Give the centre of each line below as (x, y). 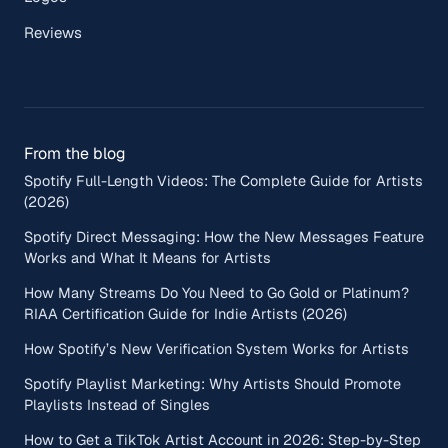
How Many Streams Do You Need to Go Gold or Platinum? (216, 293)
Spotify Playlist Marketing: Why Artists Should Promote (212, 384)
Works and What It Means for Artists (147, 258)
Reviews (53, 33)
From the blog (75, 154)
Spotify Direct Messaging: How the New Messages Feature (224, 237)
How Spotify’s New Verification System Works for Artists (216, 349)
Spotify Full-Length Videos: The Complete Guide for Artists (223, 181)
